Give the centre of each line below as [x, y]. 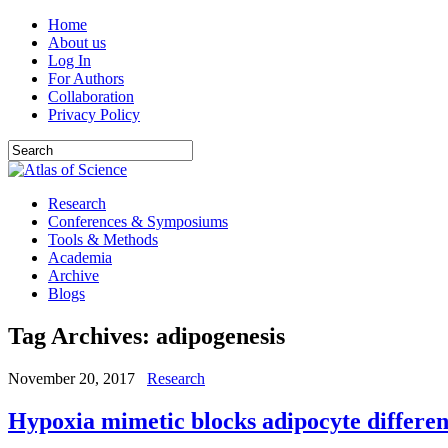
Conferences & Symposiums [138, 221]
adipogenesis [220, 335]
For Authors [86, 78]
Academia [80, 257]
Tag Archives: [82, 335]
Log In [69, 60]
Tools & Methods [103, 239]
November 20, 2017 [71, 378]
